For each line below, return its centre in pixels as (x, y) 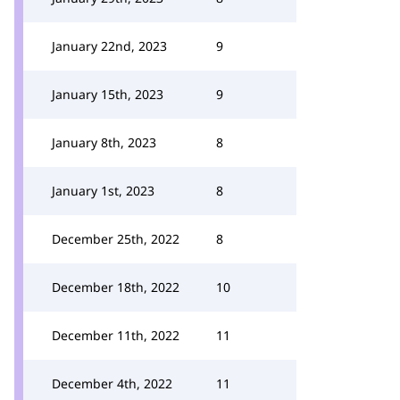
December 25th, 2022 (116, 239)
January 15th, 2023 (108, 94)
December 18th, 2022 (116, 287)
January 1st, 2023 (103, 191)
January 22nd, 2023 (109, 46)
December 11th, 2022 (116, 335)
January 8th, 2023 (104, 142)
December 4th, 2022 (112, 383)
